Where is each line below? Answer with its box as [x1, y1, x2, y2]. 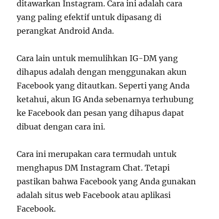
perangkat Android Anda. [17, 26, 114, 36]
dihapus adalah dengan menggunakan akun [17, 67, 187, 77]
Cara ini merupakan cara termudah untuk [17, 149, 177, 159]
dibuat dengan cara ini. [17, 122, 106, 131]
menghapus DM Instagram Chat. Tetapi [17, 163, 170, 173]
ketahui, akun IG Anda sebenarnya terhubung [17, 94, 194, 104]
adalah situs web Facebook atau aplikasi [17, 190, 171, 200]
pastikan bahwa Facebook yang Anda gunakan [17, 176, 197, 186]
